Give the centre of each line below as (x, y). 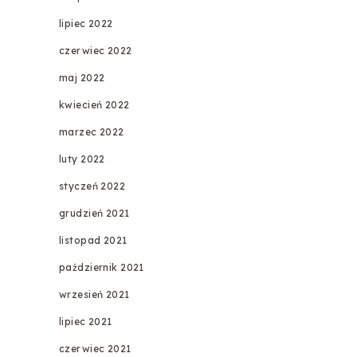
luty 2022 (82, 159)
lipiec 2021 (85, 322)
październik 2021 (101, 268)
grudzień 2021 (94, 214)
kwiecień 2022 (94, 105)
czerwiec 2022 (95, 51)
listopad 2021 (93, 241)
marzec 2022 (91, 132)
